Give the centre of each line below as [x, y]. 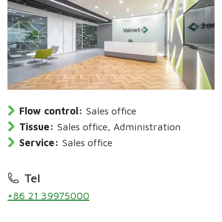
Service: [39, 143]
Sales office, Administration [119, 127]
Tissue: [37, 127]
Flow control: [51, 111]
